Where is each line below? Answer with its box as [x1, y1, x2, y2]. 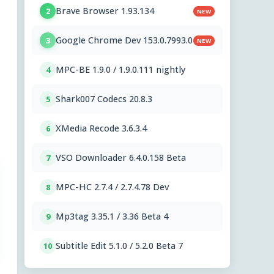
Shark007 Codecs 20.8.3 [56, 93, 152, 105]
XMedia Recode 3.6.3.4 [56, 122, 147, 135]
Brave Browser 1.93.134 [56, 5, 154, 17]
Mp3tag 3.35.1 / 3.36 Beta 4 [56, 210, 168, 223]
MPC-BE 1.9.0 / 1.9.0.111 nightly [56, 64, 185, 76]
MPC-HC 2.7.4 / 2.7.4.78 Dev [56, 181, 169, 193]
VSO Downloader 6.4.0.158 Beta [56, 152, 186, 164]
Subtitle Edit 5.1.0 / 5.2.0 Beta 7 [56, 240, 183, 252]
